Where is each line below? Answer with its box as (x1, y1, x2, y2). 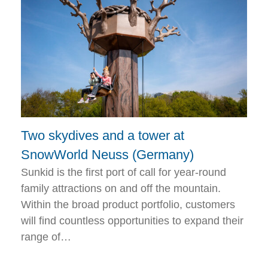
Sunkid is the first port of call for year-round (21, 166, 226, 179)
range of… (21, 231, 71, 243)
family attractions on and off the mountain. (21, 182, 221, 195)
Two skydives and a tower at (21, 128, 184, 144)
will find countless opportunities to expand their (21, 215, 243, 227)
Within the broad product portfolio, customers (21, 199, 235, 211)
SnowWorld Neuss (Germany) (21, 147, 194, 163)
